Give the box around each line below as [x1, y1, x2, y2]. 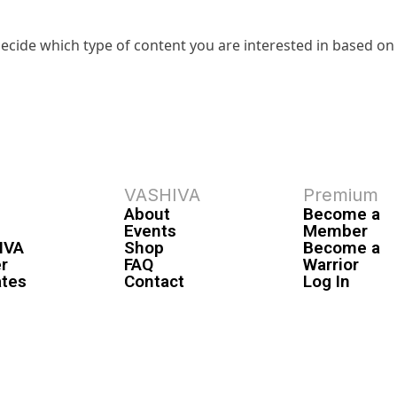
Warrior [303, 253, 360, 275]
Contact [123, 270, 184, 292]
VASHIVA [123, 183, 200, 206]
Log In [303, 270, 351, 292]
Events [123, 220, 176, 241]
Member [303, 220, 369, 241]
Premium [303, 183, 379, 206]
